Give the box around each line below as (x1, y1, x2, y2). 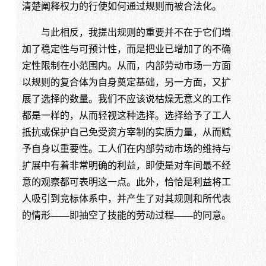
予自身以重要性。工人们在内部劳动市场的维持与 (21, 144, 231, 154)
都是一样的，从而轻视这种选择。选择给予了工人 (21, 110, 231, 121)
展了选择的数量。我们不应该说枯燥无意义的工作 (21, 94, 231, 104)
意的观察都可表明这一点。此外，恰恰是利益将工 (21, 177, 231, 188)
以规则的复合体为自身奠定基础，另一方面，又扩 (21, 77, 231, 88)
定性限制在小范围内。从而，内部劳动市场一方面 (21, 61, 231, 71)
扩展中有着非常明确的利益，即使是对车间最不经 (21, 160, 231, 171)
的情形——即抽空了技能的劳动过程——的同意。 (21, 210, 231, 221)
